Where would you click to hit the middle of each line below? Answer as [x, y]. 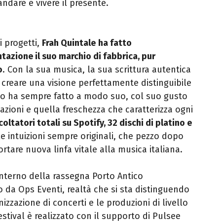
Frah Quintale [69, 43]
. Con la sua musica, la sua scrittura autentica [97, 69]
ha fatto [115, 43]
